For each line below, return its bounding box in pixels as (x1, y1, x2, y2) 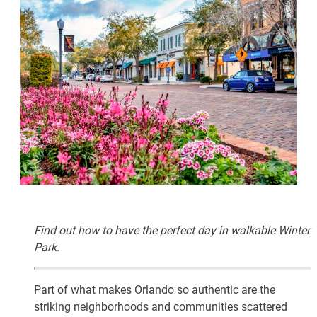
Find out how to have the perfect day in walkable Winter (34, 221, 310, 237)
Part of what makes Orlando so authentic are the (34, 281, 275, 296)
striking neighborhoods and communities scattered (34, 298, 287, 313)
